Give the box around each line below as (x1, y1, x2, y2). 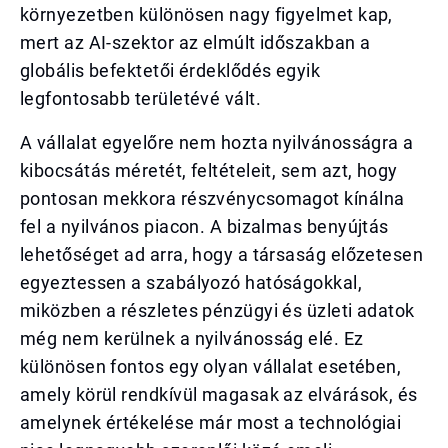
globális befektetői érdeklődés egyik (20, 60, 321, 81)
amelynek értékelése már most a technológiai (20, 412, 402, 433)
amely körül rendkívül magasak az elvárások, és (20, 384, 418, 405)
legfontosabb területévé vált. (20, 88, 262, 109)
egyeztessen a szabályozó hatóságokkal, (20, 272, 363, 293)
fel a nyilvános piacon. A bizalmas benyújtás (20, 216, 389, 237)
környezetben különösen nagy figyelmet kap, (20, 4, 393, 25)
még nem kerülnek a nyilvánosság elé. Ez (20, 328, 364, 349)
